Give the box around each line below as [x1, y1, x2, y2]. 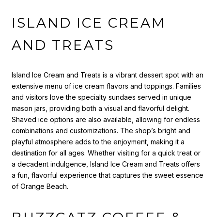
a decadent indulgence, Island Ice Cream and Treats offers [12, 159, 200, 168]
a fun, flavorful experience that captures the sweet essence [12, 170, 203, 179]
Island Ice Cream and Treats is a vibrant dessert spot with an [12, 70, 203, 79]
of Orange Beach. [12, 182, 68, 190]
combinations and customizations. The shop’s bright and [12, 126, 190, 135]
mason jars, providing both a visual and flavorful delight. [12, 104, 189, 112]
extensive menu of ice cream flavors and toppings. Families [12, 81, 201, 90]
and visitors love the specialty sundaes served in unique [12, 93, 191, 101]
